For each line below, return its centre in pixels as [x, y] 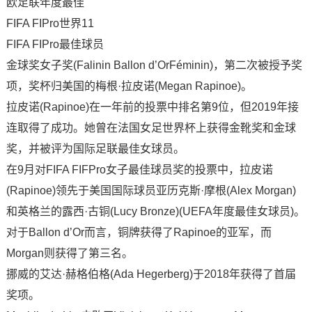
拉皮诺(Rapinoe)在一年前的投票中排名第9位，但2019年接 [152, 107]
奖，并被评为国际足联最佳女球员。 [95, 149]
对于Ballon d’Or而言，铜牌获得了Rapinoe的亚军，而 [139, 232]
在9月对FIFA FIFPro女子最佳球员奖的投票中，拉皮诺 [139, 170]
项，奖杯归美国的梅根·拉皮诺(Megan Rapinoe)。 [129, 86]
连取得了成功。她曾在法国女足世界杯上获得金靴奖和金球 [151, 128]
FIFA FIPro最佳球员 [55, 44]
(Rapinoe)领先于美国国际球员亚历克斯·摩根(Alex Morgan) [151, 190]
